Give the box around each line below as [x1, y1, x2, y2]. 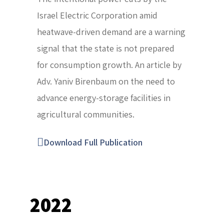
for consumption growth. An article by [37, 59, 181, 71]
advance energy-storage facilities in [37, 92, 170, 104]
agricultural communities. [37, 108, 134, 120]
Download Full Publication [43, 136, 142, 148]
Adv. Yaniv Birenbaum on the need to [37, 75, 175, 87]
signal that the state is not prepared [37, 42, 174, 54]
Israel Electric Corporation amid [37, 9, 157, 21]
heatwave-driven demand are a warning [37, 26, 185, 38]
